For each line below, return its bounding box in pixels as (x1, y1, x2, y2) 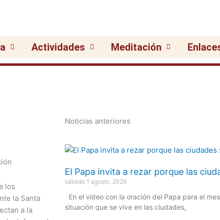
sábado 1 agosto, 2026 (65, 178, 127, 185)
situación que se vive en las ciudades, (65, 203, 186, 211)
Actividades (31, 41, 85, 53)
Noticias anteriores (65, 116, 131, 126)
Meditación (110, 41, 162, 53)
